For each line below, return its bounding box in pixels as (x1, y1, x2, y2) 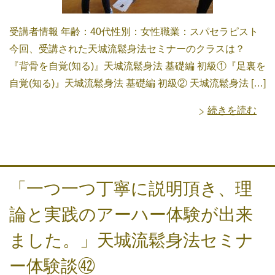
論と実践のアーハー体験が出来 (9, 205, 253, 225)
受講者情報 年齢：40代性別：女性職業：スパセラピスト (9, 26, 258, 37)
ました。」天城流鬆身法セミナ (9, 231, 254, 250)
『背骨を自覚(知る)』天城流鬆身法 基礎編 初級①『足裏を (9, 61, 266, 72)
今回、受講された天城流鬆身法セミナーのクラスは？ (9, 44, 245, 55)
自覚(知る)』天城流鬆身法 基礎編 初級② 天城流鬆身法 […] (9, 78, 266, 89)
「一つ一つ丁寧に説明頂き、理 (9, 179, 252, 199)
